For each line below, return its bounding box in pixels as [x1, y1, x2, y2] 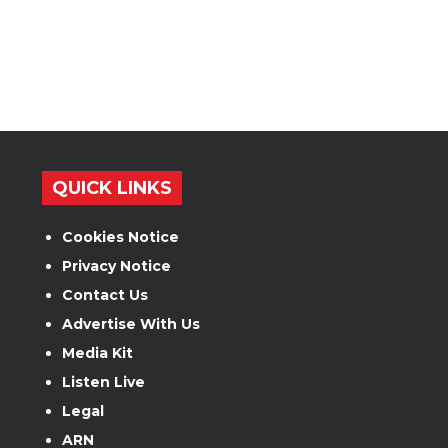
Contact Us [62, 285, 149, 304]
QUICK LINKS [52, 176, 173, 199]
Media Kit [62, 343, 134, 362]
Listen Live [62, 372, 146, 391]
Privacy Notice [62, 256, 172, 275]
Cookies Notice [62, 227, 180, 246]
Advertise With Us [62, 314, 201, 333]
